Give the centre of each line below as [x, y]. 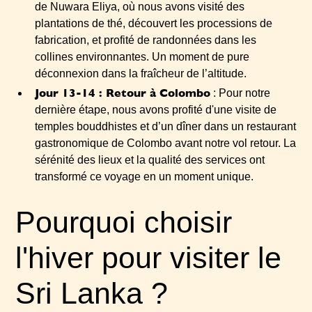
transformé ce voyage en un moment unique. [145, 177]
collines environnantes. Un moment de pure [142, 57]
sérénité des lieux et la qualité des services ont [150, 160]
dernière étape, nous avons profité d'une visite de [156, 110]
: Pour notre [241, 93]
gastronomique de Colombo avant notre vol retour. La [166, 143]
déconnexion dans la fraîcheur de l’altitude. [141, 73]
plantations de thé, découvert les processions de [154, 23]
